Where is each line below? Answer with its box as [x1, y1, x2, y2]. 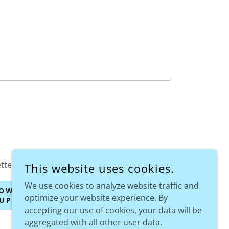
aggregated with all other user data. [25, 217, 162, 228]
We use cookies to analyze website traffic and [25, 180, 199, 191]
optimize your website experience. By [25, 192, 168, 203]
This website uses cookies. [25, 161, 174, 176]
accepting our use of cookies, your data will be [25, 204, 202, 216]
